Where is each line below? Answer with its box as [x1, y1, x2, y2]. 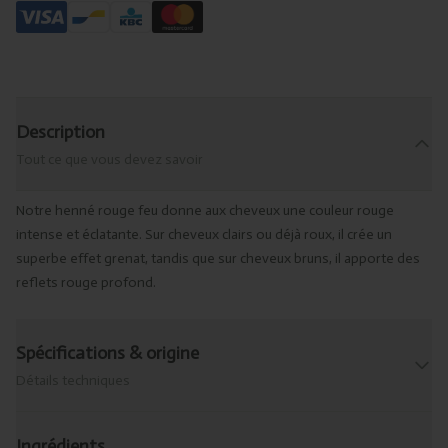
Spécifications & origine [16, 342, 199, 365]
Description [16, 121, 105, 144]
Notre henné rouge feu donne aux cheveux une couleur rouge [16, 202, 394, 220]
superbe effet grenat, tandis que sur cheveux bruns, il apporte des [16, 250, 420, 268]
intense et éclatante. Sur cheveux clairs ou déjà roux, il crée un [16, 226, 392, 244]
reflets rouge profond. [16, 274, 156, 292]
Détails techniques [16, 372, 130, 390]
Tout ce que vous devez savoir [16, 151, 203, 169]
